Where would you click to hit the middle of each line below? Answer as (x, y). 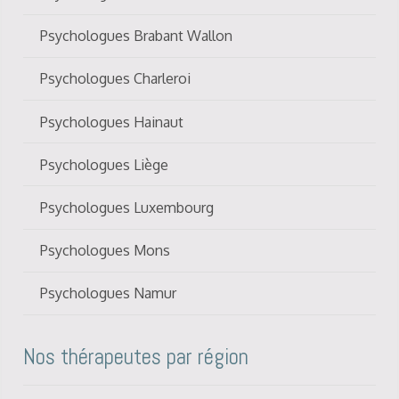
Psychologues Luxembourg (127, 207)
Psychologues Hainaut (112, 122)
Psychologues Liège (105, 164)
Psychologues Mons (106, 251)
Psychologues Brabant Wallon (137, 36)
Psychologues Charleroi (116, 79)
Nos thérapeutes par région (136, 356)
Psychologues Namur (109, 293)
